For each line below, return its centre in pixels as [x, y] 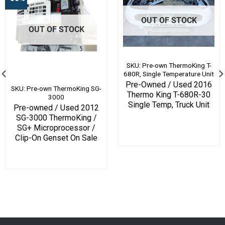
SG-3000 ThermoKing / [56, 118]
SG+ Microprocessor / [56, 128]
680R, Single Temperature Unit [169, 74]
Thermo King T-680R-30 [169, 95]
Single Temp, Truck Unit [169, 105]
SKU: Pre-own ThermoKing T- [169, 66]
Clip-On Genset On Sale [56, 138]
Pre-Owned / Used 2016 [169, 85]
